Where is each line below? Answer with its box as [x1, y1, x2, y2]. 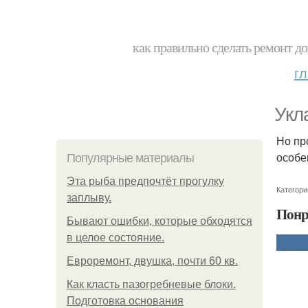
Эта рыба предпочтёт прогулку [67, 175, 224, 187]
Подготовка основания [67, 295, 184, 307]
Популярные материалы [67, 151, 194, 165]
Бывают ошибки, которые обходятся [67, 215, 252, 227]
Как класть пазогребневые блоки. [67, 278, 236, 290]
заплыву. [67, 192, 111, 203]
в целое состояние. [67, 232, 164, 243]
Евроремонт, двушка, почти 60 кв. [67, 255, 238, 267]
